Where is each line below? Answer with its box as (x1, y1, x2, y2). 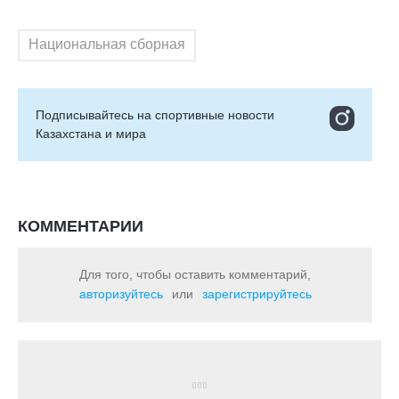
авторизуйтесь (78, 287, 163, 301)
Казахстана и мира (36, 126, 146, 141)
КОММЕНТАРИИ (18, 217, 143, 235)
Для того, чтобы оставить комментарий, (79, 267, 311, 281)
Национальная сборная (28, 37, 185, 52)
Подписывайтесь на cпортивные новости (36, 108, 274, 122)
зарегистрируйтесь (201, 287, 312, 301)
